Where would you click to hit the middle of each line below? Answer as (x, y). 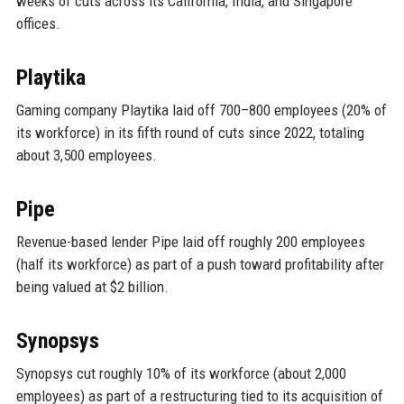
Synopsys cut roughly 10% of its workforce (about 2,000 (181, 373)
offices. (38, 23)
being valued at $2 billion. (92, 286)
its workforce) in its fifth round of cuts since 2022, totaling (190, 132)
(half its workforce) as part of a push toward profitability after (200, 264)
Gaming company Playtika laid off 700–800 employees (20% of (201, 110)
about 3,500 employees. (86, 155)
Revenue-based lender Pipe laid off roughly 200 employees (190, 241)
